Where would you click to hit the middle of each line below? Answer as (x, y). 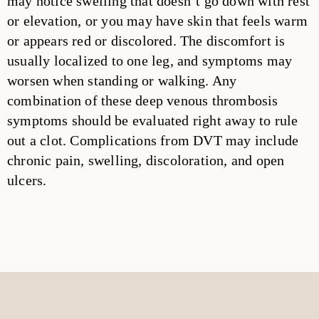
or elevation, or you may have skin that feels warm (158, 21)
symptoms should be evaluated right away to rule (153, 120)
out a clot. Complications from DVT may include (153, 140)
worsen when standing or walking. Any (122, 80)
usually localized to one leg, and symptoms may (150, 61)
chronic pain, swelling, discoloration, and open (146, 160)
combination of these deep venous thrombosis (143, 100)
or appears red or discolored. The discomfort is (146, 41)
